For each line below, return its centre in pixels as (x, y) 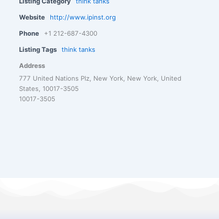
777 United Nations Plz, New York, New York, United (100, 78)
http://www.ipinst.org (83, 17)
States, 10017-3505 (49, 88)
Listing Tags (38, 49)
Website (32, 17)
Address (32, 65)
